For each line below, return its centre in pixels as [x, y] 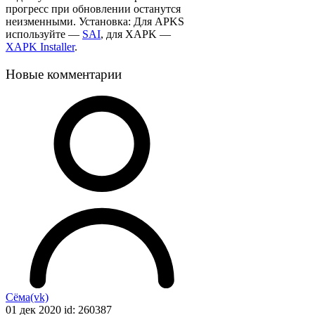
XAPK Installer [40, 47]
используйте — [44, 34]
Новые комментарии [64, 75]
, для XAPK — [136, 34]
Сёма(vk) [27, 297]
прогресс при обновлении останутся [93, 9]
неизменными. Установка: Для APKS [95, 22]
